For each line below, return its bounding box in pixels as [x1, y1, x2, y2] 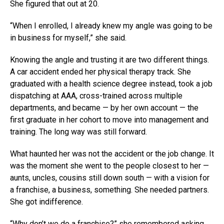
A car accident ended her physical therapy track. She [10, 66, 191, 76]
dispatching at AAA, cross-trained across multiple [10, 90, 182, 100]
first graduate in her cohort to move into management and [10, 114, 208, 124]
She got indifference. [10, 196, 83, 206]
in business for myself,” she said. [10, 32, 126, 42]
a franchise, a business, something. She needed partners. [10, 184, 209, 194]
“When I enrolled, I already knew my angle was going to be [10, 20, 212, 30]
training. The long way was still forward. [10, 126, 147, 136]
